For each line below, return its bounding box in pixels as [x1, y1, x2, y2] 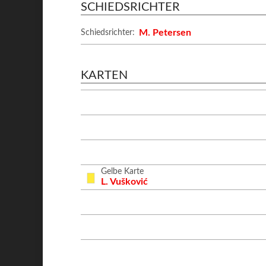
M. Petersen [139, 28, 192, 37]
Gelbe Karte [101, 167, 144, 176]
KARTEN [81, 69, 128, 81]
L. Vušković [101, 176, 148, 186]
